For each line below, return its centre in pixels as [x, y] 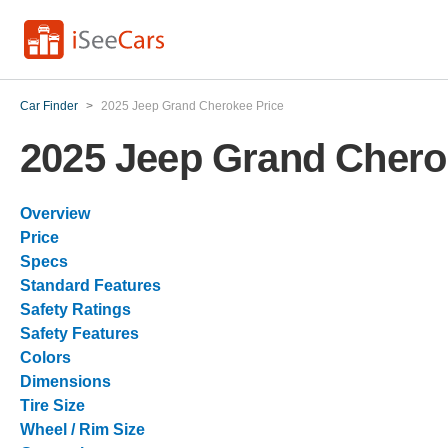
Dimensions [65, 381]
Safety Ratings [75, 309]
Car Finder [49, 106]
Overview [55, 213]
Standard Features [90, 285]
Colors [45, 357]
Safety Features [79, 333]
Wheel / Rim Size [82, 429]
